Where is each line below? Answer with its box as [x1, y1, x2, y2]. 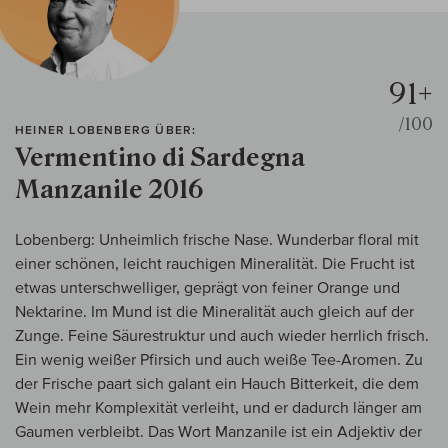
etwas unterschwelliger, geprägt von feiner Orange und [15, 277, 400, 296]
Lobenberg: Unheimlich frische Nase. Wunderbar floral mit [15, 229, 419, 248]
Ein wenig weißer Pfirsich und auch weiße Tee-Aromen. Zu [15, 349, 423, 368]
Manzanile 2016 [15, 175, 204, 205]
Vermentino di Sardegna [15, 143, 305, 173]
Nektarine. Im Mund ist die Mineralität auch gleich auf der [15, 301, 414, 320]
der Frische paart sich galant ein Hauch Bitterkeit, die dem [15, 373, 419, 392]
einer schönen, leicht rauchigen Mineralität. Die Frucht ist [15, 253, 415, 272]
